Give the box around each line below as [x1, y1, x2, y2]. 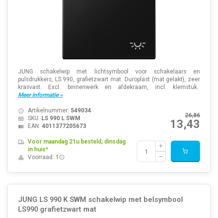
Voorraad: [27, 154, 55, 161]
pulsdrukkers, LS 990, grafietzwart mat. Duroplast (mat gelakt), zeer [18, 76, 200, 83]
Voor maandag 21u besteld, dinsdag [27, 138, 126, 145]
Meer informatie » [18, 91, 63, 99]
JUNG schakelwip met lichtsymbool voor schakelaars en [18, 68, 200, 75]
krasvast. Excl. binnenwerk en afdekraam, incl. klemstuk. [18, 84, 200, 91]
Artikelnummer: [27, 107, 71, 114]
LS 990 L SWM [41, 115, 80, 122]
